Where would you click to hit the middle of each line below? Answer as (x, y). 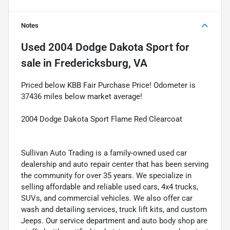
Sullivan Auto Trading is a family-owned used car (104, 153)
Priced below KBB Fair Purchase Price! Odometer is (108, 85)
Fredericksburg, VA (101, 63)
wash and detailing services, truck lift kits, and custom (114, 209)
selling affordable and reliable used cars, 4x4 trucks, (110, 187)
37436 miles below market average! (82, 96)
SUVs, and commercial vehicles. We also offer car (107, 198)
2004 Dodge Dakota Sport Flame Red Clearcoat (102, 119)
